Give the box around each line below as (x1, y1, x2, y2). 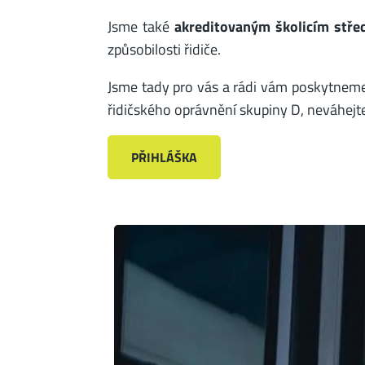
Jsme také (108, 14, 174, 37)
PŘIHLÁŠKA (131, 147, 197, 168)
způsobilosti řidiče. (108, 37, 224, 60)
